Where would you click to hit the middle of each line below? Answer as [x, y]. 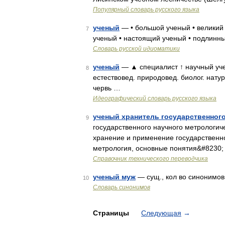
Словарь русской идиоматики [136, 49]
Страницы [112, 213]
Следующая [161, 213]
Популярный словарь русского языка [146, 10]
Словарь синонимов [122, 187]
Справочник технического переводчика [150, 159]
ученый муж [114, 177]
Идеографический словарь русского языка [155, 98]
